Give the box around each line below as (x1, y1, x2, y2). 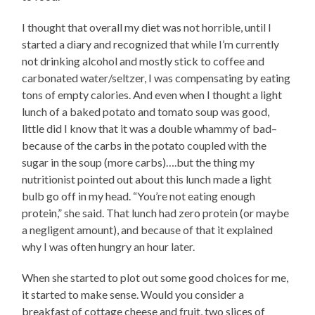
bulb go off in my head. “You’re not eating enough (22, 189, 256, 203)
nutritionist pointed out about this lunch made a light (22, 172, 272, 186)
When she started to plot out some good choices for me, (22, 271, 289, 285)
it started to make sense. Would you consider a (22, 288, 245, 302)
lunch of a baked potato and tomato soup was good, (22, 105, 270, 119)
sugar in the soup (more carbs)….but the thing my (22, 155, 255, 169)
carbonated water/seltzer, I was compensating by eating (22, 71, 291, 85)
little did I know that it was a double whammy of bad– (22, 122, 278, 136)
